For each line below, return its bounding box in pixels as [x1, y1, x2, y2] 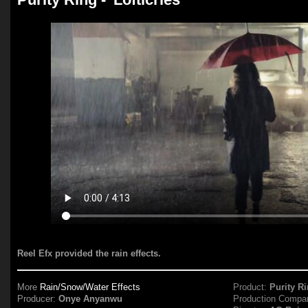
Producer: [17, 294, 59, 304]
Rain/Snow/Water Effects [40, 282, 141, 292]
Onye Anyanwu [58, 294, 123, 304]
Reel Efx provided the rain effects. [17, 248, 162, 258]
